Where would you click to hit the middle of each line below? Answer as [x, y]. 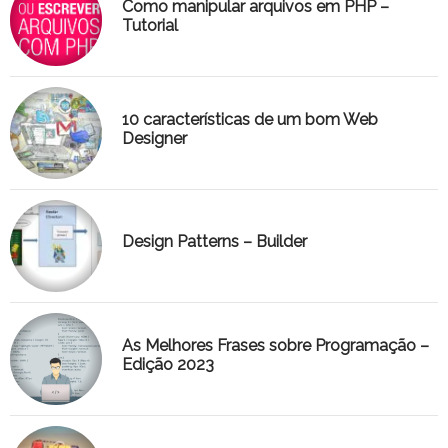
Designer [154, 138]
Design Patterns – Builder [214, 242]
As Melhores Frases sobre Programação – [275, 345]
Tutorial [150, 25]
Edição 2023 [168, 364]
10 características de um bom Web [250, 119]
